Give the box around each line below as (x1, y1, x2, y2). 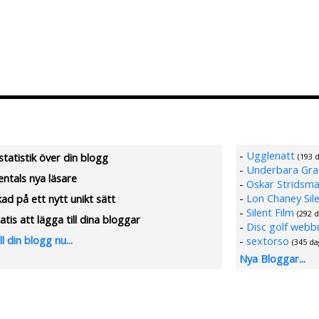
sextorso (246, 234, 289, 248)
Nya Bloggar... (239, 251, 305, 266)
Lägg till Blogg (162, 102, 231, 116)
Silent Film (246, 205, 294, 219)
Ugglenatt (246, 148, 295, 162)
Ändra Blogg (245, 102, 305, 116)
